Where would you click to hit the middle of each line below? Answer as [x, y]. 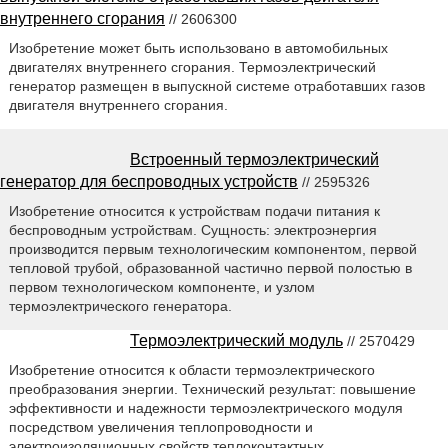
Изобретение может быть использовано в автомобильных [198, 48]
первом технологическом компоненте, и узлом [161, 287]
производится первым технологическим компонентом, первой [212, 249]
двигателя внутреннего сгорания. [118, 105]
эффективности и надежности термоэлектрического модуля [205, 408]
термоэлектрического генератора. [120, 306]
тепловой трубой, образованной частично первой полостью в [210, 268]
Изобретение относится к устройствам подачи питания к [194, 211]
